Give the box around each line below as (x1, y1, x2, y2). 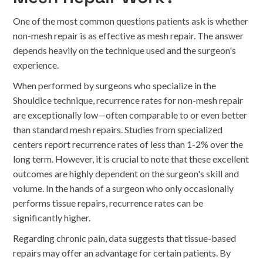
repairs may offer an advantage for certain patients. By (13, 247, 231, 258)
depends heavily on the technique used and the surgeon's (13, 45, 237, 56)
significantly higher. (13, 212, 91, 223)
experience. (13, 59, 59, 70)
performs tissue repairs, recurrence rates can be (13, 197, 204, 208)
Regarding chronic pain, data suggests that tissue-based (13, 232, 237, 244)
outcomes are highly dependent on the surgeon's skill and (13, 168, 240, 179)
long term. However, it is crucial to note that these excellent (13, 153, 249, 164)
